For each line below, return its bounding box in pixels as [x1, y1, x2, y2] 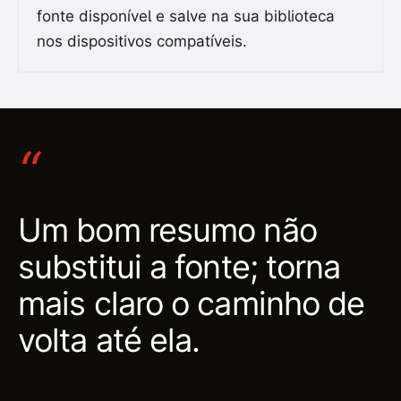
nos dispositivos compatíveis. [37, 32, 247, 51]
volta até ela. [18, 320, 200, 361]
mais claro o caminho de [18, 284, 365, 324]
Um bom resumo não [18, 210, 317, 251]
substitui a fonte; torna [18, 247, 341, 287]
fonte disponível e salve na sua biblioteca [37, 7, 335, 26]
